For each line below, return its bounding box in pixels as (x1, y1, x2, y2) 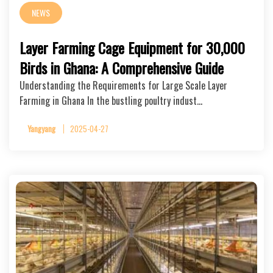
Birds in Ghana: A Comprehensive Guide (19, 56, 224, 79)
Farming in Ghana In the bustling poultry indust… (19, 93, 202, 108)
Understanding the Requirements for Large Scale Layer (19, 77, 227, 93)
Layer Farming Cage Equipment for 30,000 (19, 36, 245, 58)
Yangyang (27, 122, 55, 135)
